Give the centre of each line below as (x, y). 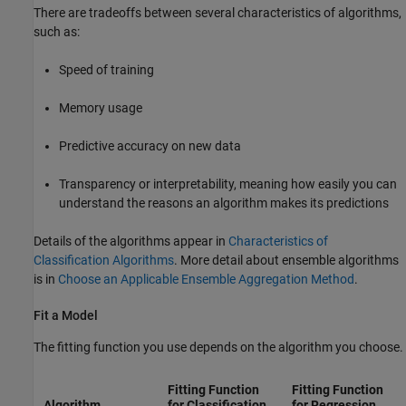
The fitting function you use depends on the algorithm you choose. (218, 347)
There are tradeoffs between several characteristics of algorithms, (217, 12)
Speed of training (106, 69)
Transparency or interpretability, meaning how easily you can (228, 184)
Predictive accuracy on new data (150, 145)
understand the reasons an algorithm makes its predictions (224, 203)
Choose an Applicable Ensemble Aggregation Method (206, 279)
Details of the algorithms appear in (131, 241)
